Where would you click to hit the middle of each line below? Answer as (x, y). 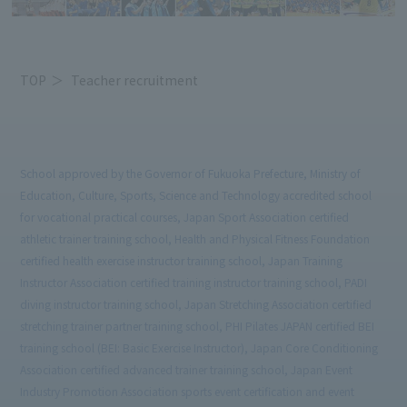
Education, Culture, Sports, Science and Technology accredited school (196, 195)
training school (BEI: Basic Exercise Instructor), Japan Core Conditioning (199, 348)
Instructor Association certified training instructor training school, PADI (194, 283)
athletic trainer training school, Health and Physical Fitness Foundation (195, 239)
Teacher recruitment (135, 80)
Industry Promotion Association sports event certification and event (188, 392)
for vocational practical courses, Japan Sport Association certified (185, 217)
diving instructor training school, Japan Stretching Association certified (196, 304)
